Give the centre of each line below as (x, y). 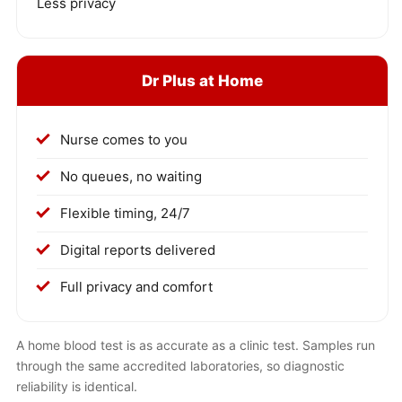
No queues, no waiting (131, 177)
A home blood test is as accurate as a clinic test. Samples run (196, 345)
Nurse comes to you (124, 140)
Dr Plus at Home (202, 81)
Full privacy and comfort (136, 287)
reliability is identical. (77, 387)
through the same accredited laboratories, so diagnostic (180, 366)
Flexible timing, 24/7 (125, 214)
